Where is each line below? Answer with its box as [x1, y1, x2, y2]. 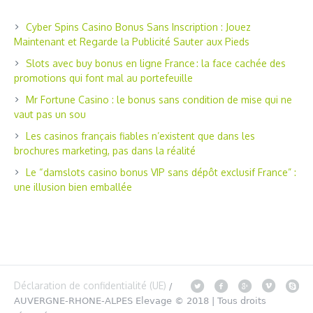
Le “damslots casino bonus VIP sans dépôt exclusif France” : [26, 166, 296, 178]
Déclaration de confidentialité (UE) [14, 279, 166, 291]
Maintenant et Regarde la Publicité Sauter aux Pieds [14, 35, 249, 48]
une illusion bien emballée [14, 180, 132, 193]
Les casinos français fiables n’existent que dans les [26, 129, 255, 142]
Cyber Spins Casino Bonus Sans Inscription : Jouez [26, 20, 251, 33]
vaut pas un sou [14, 108, 86, 120]
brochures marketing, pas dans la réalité [14, 144, 196, 156]
